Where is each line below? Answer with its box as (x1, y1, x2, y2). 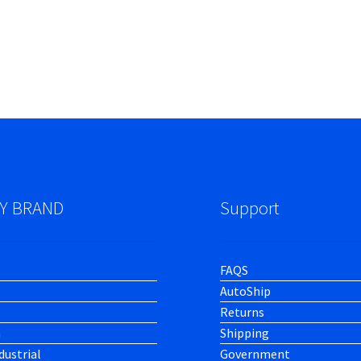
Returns (219, 303, 264, 320)
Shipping (219, 324, 269, 341)
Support (219, 197, 280, 220)
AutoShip (219, 282, 271, 299)
